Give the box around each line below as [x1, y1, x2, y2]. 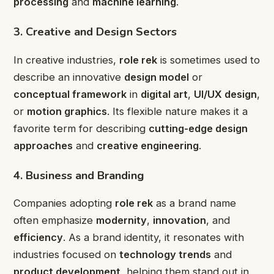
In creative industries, [13, 53, 119, 66]
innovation [153, 214, 206, 227]
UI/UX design [194, 87, 257, 100]
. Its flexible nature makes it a [107, 105, 248, 117]
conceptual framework [13, 87, 127, 100]
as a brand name [153, 197, 236, 210]
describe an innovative [13, 70, 124, 83]
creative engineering [97, 139, 199, 152]
